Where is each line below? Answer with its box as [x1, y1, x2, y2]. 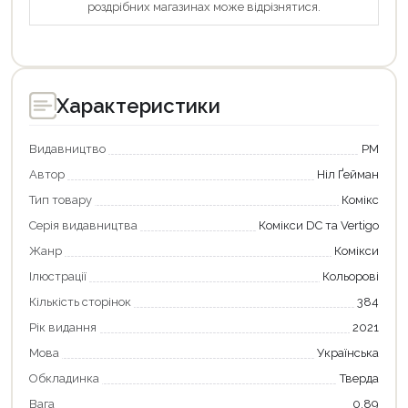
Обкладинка [29, 371, 99, 385]
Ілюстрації [29, 269, 87, 283]
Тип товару [29, 192, 92, 207]
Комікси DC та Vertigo [259, 218, 379, 232]
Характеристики [56, 93, 220, 117]
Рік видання [29, 320, 97, 334]
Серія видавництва [29, 218, 138, 232]
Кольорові [322, 269, 379, 283]
